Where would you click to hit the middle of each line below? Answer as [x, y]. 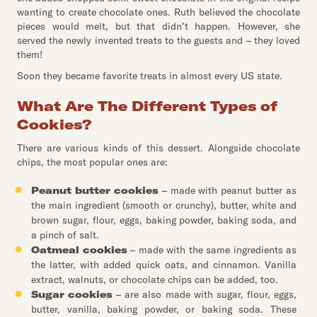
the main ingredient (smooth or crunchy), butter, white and [164, 205]
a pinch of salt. [65, 235]
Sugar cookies [72, 294]
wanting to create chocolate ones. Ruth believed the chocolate [158, 12]
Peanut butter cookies [95, 190]
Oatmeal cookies [79, 250]
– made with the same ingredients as [212, 250]
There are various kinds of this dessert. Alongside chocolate [158, 148]
